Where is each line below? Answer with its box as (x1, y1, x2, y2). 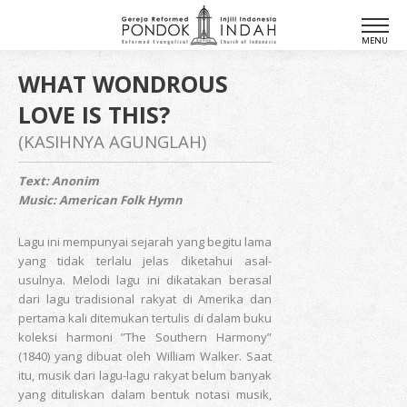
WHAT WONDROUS (18, 68, 228, 99)
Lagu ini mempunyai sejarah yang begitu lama (18, 233, 272, 250)
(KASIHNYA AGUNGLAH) (18, 130, 206, 153)
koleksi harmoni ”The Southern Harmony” (18, 329, 272, 345)
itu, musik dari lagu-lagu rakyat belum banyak (18, 367, 272, 383)
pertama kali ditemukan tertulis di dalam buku (18, 310, 272, 326)
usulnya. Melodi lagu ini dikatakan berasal (18, 272, 272, 288)
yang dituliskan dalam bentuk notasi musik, (18, 386, 272, 402)
